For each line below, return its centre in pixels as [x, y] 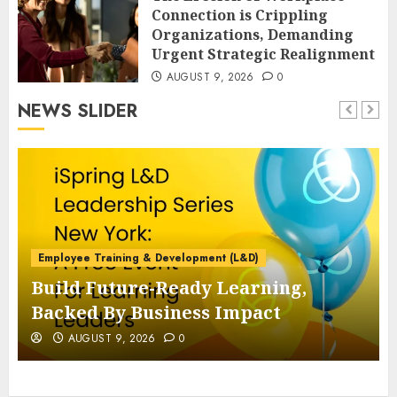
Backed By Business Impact [156, 312]
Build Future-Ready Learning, [169, 287]
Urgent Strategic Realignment [263, 54]
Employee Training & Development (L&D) [148, 257]
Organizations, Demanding [253, 34]
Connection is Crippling [240, 15]
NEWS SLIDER [78, 111]
